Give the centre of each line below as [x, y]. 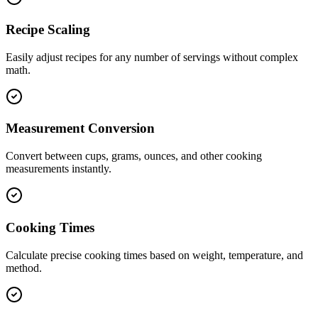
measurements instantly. [59, 169]
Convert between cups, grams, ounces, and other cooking [134, 156]
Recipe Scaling [48, 29]
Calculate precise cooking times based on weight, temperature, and [154, 255]
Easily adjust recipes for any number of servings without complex [152, 57]
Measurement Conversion [80, 128]
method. [24, 268]
